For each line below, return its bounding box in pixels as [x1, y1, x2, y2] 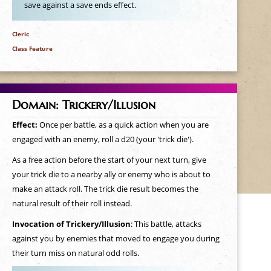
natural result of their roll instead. [11, 198, 132, 209]
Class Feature [11, 44, 53, 53]
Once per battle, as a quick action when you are [39, 119, 209, 130]
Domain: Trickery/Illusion [11, 97, 155, 112]
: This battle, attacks [130, 218, 201, 229]
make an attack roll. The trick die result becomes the [11, 183, 198, 194]
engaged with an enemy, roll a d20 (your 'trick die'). [11, 134, 194, 145]
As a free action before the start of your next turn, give [11, 154, 206, 165]
